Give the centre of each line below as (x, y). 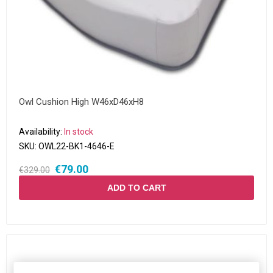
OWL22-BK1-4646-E (76, 146)
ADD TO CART (136, 188)
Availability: (41, 132)
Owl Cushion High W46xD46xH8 (81, 102)
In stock (79, 132)
